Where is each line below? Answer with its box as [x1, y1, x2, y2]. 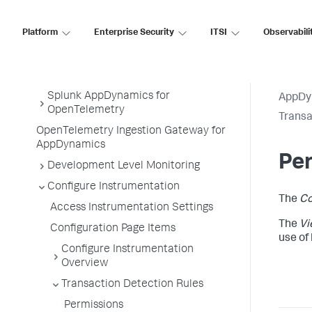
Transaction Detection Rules [61, 279, 203, 290]
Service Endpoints [47, 8, 138, 19]
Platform [22, 28, 58, 38]
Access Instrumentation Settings [50, 203, 213, 214]
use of [279, 233, 311, 244]
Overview [61, 258, 109, 270]
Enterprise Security [94, 28, 174, 38]
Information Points [47, 70, 139, 81]
